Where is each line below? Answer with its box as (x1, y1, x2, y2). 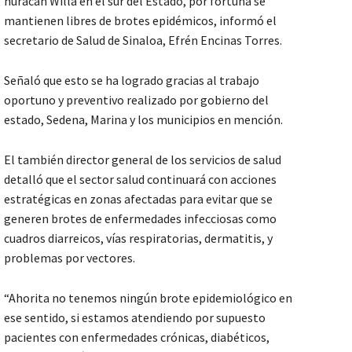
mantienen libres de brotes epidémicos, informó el (4, 12, 277, 28)
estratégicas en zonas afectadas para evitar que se (4, 190, 273, 207)
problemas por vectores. (4, 249, 135, 266)
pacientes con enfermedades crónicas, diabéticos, (4, 328, 269, 345)
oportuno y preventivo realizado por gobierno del (4, 91, 269, 108)
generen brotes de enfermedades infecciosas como (4, 210, 277, 226)
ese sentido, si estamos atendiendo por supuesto (4, 309, 266, 325)
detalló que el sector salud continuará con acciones (4, 170, 277, 187)
